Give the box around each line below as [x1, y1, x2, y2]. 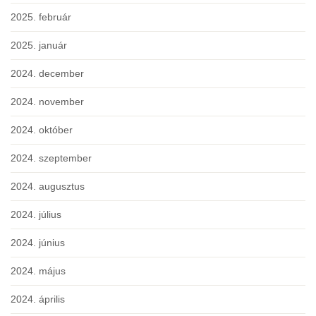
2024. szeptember [11, 152, 92, 164]
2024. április [11, 293, 65, 305]
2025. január [11, 39, 67, 51]
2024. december [11, 68, 84, 79]
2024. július [11, 209, 61, 220]
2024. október [11, 124, 73, 135]
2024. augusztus [11, 181, 85, 192]
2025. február [11, 11, 71, 23]
